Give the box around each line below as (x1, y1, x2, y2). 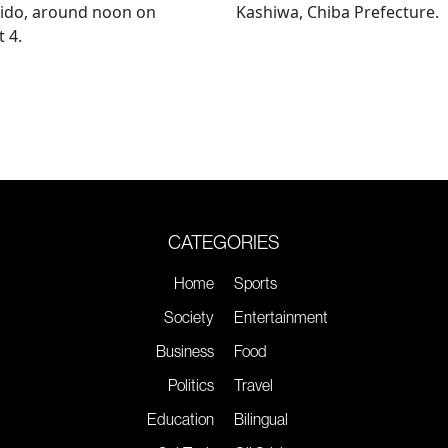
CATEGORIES (168, 230, 280, 253)
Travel (234, 375, 273, 394)
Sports (234, 273, 277, 292)
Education (147, 409, 214, 428)
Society (164, 307, 214, 326)
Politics (168, 375, 214, 394)
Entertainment (234, 307, 328, 326)
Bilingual (234, 409, 288, 428)
